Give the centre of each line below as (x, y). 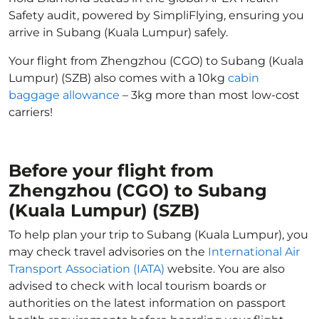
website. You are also (225, 269)
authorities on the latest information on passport (147, 303)
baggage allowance (64, 95)
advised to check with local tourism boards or (137, 286)
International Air (254, 252)
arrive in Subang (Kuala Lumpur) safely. (118, 32)
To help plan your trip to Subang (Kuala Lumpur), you (158, 235)
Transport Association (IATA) (87, 269)
